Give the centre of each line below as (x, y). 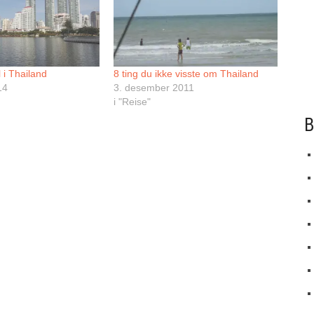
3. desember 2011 (154, 87)
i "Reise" (132, 101)
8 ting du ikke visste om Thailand (186, 73)
